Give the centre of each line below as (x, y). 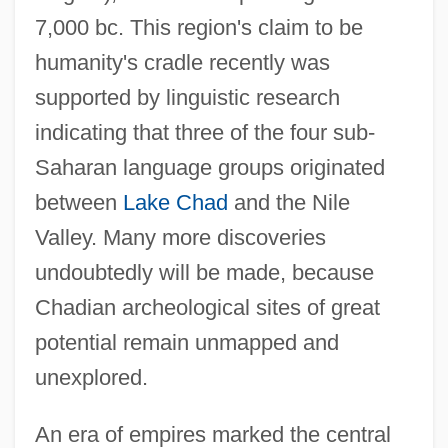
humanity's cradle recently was (182, 62)
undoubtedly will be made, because (204, 272)
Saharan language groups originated (209, 167)
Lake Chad (175, 202)
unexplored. (91, 377)
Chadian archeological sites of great (207, 307)
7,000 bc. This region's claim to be (198, 27)
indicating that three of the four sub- (204, 132)
